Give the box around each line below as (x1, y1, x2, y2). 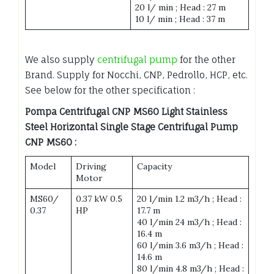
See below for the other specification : (25, 84, 195, 96)
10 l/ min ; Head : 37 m (135, 13, 225, 24)
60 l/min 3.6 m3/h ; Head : (137, 239, 243, 251)
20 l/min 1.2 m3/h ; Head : (137, 193, 242, 204)
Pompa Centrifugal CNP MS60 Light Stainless (25, 105, 228, 117)
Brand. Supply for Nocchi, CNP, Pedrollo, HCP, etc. (25, 68, 248, 81)
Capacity (137, 160, 172, 172)
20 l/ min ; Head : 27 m (135, 1, 226, 13)
